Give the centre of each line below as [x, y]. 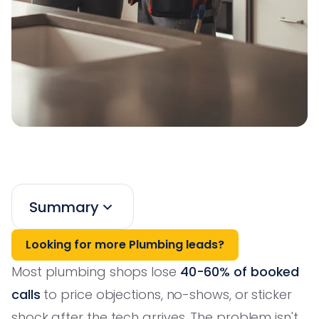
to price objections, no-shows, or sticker [166, 294]
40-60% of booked [240, 271]
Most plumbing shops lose [96, 271]
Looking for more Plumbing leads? [125, 244]
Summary [64, 207]
